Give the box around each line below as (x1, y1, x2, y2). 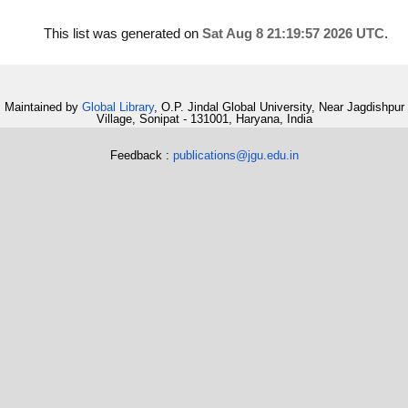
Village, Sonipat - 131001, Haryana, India (96, 112, 312, 127)
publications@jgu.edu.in (172, 148, 299, 162)
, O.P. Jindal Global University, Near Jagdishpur (153, 100, 404, 115)
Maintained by (4, 100, 82, 115)
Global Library (81, 100, 154, 115)
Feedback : (109, 148, 173, 162)
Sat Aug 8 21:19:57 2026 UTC (202, 26, 384, 41)
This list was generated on (44, 26, 202, 41)
